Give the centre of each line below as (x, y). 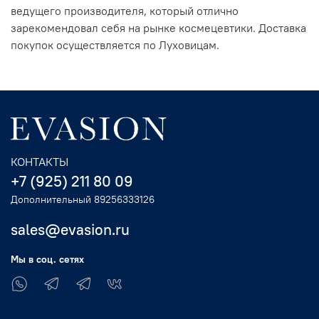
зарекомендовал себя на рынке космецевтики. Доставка (158, 28)
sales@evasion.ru (70, 230)
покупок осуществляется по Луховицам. (115, 45)
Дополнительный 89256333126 (83, 200)
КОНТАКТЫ (40, 162)
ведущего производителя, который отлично (125, 11)
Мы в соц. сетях (47, 260)
